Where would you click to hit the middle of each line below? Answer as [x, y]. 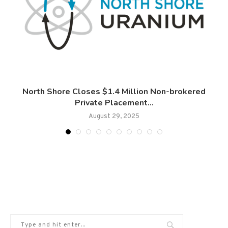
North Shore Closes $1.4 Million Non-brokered [114, 92]
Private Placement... [114, 103]
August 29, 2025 [114, 117]
